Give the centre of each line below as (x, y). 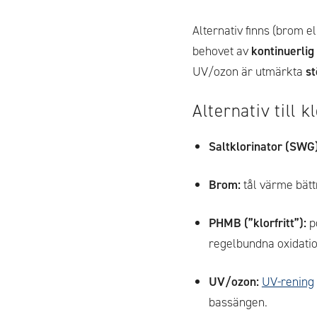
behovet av (222, 51)
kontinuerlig (283, 51)
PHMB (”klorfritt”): (257, 223)
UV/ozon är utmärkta (249, 71)
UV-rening (288, 282)
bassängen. (238, 302)
